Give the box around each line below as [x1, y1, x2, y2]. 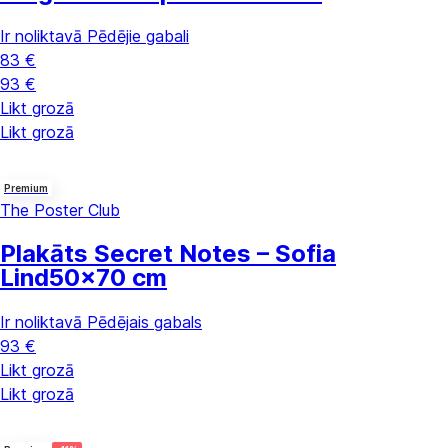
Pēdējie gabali [87, 26, 189, 47]
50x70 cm [49, 263, 167, 293]
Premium [4, 182, 48, 195]
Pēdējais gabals [87, 312, 202, 333]
